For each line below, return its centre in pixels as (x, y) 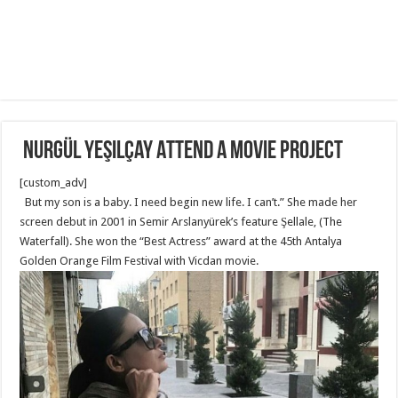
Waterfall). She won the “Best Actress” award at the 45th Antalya (181, 241)
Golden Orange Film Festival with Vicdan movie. (139, 261)
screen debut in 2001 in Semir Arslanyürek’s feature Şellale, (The (181, 222)
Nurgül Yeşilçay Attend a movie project (182, 152)
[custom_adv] (54, 183)
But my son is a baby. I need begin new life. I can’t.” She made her (189, 202)
